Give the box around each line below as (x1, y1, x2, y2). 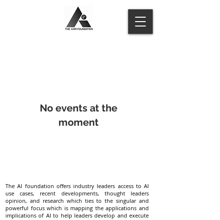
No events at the (40, 102, 117, 114)
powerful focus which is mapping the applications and (5, 204, 149, 212)
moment (58, 116, 99, 128)
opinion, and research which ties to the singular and (5, 197, 149, 204)
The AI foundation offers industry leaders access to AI (5, 182, 149, 190)
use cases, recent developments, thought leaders (5, 190, 149, 197)
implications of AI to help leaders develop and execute (5, 212, 149, 219)
